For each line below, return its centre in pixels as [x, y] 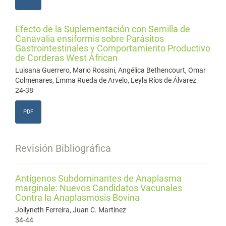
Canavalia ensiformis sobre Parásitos [90, 39]
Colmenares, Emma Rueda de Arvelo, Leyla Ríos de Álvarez [106, 80]
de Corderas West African [66, 58]
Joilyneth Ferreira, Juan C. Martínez [71, 210]
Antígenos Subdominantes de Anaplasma [98, 178]
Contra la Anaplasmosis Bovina [77, 197]
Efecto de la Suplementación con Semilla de [103, 29]
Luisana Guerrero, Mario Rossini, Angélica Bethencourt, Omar [110, 70]
